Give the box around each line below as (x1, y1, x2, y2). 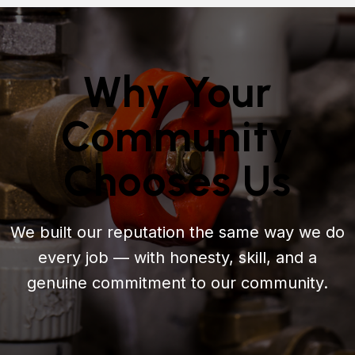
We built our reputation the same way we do (10, 222, 345, 242)
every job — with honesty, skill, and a (38, 247, 317, 267)
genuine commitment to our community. (27, 273, 328, 292)
